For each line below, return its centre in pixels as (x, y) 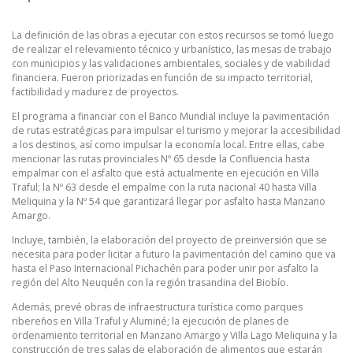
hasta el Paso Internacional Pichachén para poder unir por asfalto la (165, 269)
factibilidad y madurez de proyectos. (95, 91)
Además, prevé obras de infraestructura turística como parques (157, 307)
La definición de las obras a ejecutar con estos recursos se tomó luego (173, 35)
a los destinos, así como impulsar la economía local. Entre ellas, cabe (168, 145)
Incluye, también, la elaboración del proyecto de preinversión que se (169, 240)
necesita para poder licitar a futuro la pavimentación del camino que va (174, 255)
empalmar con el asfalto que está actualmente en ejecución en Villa (165, 173)
